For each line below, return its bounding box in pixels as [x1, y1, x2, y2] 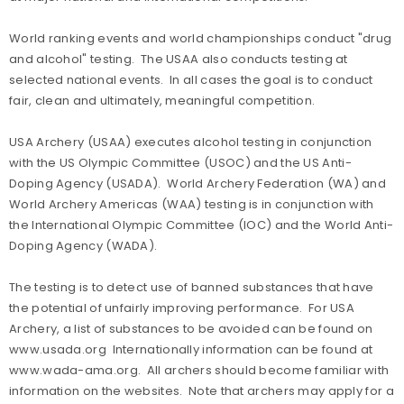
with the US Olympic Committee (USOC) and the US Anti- [9, 154, 352, 171]
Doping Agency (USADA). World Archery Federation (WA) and [9, 175, 387, 192]
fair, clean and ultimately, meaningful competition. [9, 92, 316, 109]
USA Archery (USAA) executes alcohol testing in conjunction [9, 133, 372, 151]
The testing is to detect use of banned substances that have [9, 279, 374, 296]
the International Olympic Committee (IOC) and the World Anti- [9, 216, 394, 234]
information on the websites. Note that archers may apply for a [9, 382, 394, 399]
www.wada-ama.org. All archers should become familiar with [9, 362, 390, 379]
